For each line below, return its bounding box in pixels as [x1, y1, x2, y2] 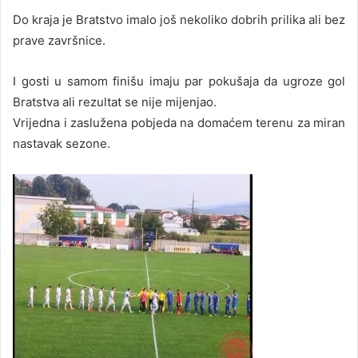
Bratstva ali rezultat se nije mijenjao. [13, 93, 217, 109]
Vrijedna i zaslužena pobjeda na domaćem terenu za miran [13, 114, 345, 130]
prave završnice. [13, 32, 105, 48]
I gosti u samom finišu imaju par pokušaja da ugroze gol [13, 73, 345, 89]
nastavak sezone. [13, 135, 110, 151]
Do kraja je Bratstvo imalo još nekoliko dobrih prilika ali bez [13, 11, 345, 27]
